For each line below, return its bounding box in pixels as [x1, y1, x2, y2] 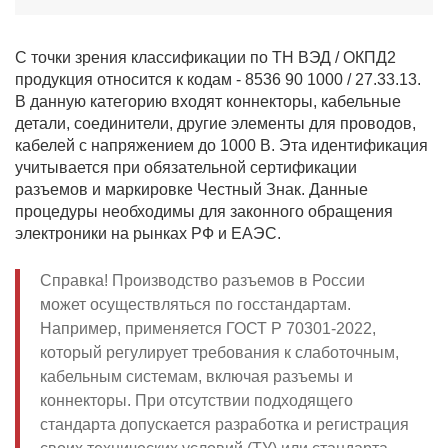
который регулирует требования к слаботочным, [40, 344, 399, 361]
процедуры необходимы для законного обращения [15, 203, 393, 220]
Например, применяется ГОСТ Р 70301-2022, [40, 320, 376, 337]
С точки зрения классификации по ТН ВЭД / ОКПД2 [15, 49, 396, 66]
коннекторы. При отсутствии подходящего [40, 392, 353, 409]
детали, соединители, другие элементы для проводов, [15, 115, 416, 132]
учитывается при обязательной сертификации [15, 159, 357, 176]
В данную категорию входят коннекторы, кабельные [15, 93, 401, 110]
